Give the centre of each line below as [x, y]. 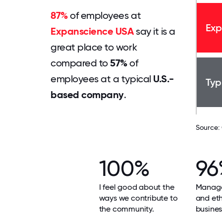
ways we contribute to [138, 198]
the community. [126, 209]
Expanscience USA [92, 31]
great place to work [94, 47]
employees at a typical [102, 79]
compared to [81, 63]
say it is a [154, 31]
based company [87, 95]
